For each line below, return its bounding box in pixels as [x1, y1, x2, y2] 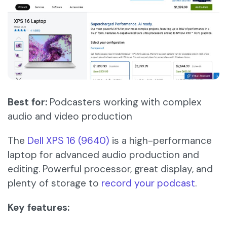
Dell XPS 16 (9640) [27, 134, 109, 147]
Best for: [8, 96, 47, 109]
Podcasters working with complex [47, 96, 202, 109]
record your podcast [101, 177, 195, 190]
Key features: [8, 201, 69, 214]
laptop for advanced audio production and [8, 148, 199, 162]
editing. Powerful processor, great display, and [8, 163, 213, 176]
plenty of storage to [8, 177, 101, 190]
